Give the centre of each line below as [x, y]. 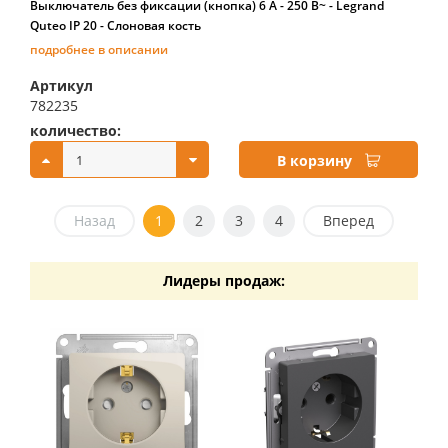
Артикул [61, 85]
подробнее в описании [99, 49]
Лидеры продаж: [224, 280]
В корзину [314, 160]
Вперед [348, 220]
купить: [267, 130]
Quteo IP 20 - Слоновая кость [115, 25]
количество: [75, 130]
